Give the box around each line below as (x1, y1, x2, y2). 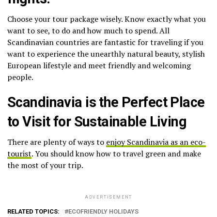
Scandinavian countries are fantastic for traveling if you (7, 37, 203, 48)
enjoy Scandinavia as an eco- (106, 137, 206, 148)
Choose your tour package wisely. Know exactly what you (7, 14, 206, 25)
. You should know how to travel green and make (31, 148, 201, 159)
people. (7, 72, 33, 83)
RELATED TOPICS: (7, 208, 60, 216)
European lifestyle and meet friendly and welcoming (7, 60, 191, 71)
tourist (7, 148, 31, 159)
